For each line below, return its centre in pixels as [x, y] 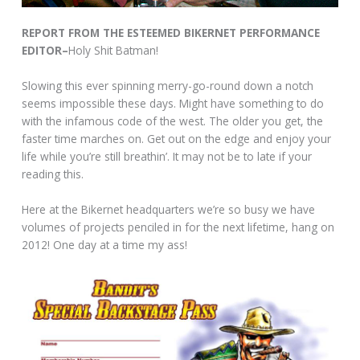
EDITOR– [45, 51]
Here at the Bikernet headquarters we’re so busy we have [169, 210]
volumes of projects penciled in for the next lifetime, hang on [178, 227]
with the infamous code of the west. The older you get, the [173, 121]
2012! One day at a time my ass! [105, 245]
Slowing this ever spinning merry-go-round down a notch [168, 86]
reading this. [53, 174]
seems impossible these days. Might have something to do [173, 104]
